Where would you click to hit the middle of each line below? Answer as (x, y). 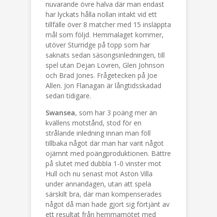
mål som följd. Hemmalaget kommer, (105, 35)
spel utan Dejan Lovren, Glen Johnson (105, 65)
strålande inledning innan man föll (98, 133)
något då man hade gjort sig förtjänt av (108, 204)
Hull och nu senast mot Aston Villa (99, 174)
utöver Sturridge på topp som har (98, 45)
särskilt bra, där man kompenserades (104, 194)
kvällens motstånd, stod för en (93, 123)
